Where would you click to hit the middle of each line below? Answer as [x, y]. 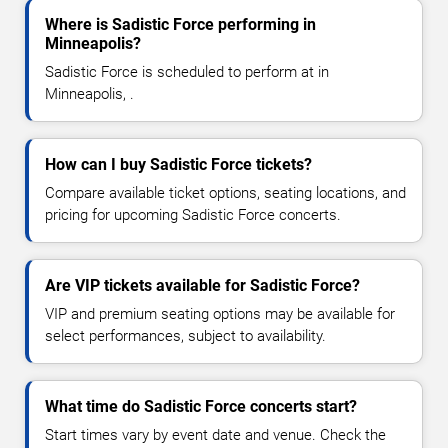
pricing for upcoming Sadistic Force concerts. [193, 214]
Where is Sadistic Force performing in [180, 24]
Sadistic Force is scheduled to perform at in [187, 71]
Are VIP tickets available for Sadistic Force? [202, 285]
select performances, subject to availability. [185, 335]
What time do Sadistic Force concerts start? [201, 406]
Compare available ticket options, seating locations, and [225, 192]
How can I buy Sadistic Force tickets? [178, 164]
